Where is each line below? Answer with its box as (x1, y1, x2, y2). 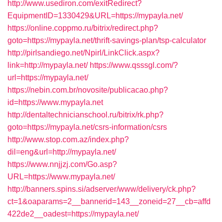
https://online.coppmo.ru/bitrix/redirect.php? (7, 24, 158, 32)
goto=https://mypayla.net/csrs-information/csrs (7, 123, 167, 131)
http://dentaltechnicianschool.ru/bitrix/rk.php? (7, 111, 164, 119)
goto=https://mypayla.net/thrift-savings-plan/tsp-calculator (7, 36, 206, 45)
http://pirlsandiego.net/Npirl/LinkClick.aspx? (7, 49, 160, 57)
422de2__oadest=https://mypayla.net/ (7, 210, 139, 218)
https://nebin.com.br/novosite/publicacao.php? (7, 86, 168, 94)
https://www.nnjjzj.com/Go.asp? (7, 160, 117, 168)
